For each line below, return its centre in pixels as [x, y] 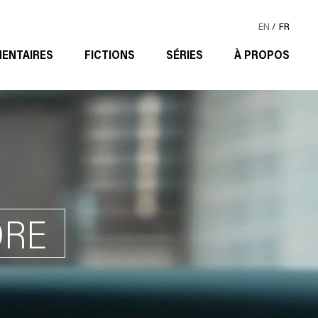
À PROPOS [262, 54]
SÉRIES [185, 54]
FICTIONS [110, 54]
